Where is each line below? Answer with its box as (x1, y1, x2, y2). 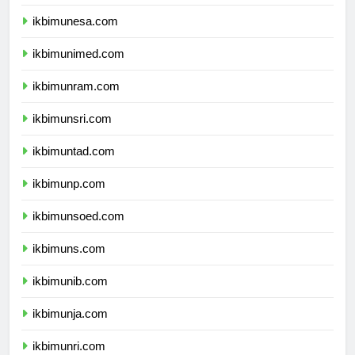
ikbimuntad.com (32, 158, 115, 172)
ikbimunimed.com (32, 60, 124, 74)
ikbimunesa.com (32, 28, 118, 42)
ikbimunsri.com (32, 125, 112, 139)
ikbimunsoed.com (32, 223, 124, 237)
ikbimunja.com (32, 320, 108, 334)
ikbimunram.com (32, 93, 120, 107)
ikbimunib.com (32, 288, 108, 302)
